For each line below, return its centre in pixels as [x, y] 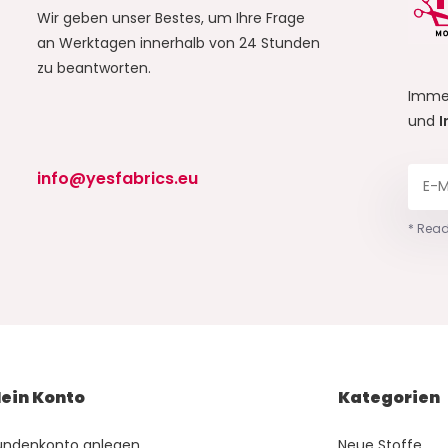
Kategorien [389, 398]
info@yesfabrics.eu [117, 179]
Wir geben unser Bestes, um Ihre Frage [170, 18]
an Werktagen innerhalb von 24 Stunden [178, 43]
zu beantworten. [93, 68]
